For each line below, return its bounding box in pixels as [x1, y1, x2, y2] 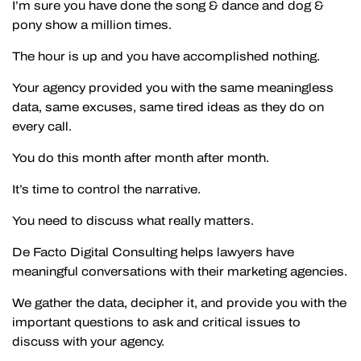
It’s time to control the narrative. [12, 182, 201, 196]
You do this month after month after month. [12, 151, 269, 164]
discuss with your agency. [12, 334, 164, 348]
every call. [12, 119, 72, 133]
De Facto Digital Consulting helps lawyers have [12, 245, 294, 259]
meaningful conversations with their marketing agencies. [12, 264, 347, 278]
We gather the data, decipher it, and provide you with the [12, 296, 346, 309]
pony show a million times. [12, 18, 172, 31]
